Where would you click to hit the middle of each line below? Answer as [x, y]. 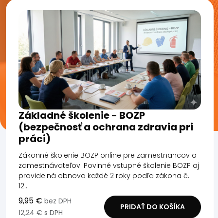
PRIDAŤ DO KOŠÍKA [152, 207]
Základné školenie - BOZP [82, 115]
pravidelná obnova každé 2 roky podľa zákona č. [104, 175]
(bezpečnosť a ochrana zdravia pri [106, 127]
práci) [35, 138]
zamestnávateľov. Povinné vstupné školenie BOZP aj [109, 165]
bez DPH [58, 201]
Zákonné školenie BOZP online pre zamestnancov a [108, 155]
